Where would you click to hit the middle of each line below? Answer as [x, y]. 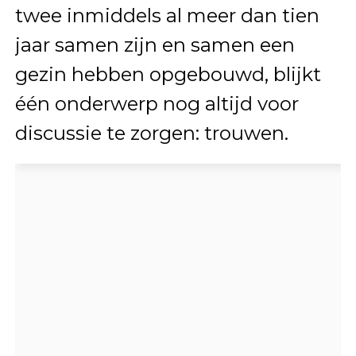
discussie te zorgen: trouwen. [151, 133]
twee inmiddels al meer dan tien [167, 15]
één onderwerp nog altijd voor [157, 103]
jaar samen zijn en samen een [155, 44]
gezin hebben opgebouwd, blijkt [168, 74]
